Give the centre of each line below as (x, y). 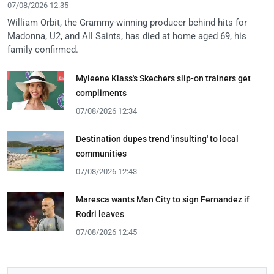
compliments (101, 93)
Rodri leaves (100, 214)
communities (101, 153)
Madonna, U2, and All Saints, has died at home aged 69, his (127, 36)
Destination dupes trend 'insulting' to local (157, 139)
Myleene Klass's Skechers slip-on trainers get (163, 78)
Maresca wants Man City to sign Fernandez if (163, 199)
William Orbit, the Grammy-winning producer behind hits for (127, 22)
